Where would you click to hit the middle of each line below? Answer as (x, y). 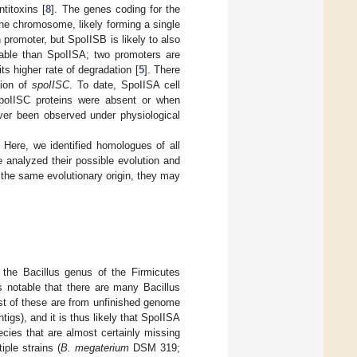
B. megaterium (95, 348)
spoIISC (51, 84)
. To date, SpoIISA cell (125, 84)
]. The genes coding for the (116, 9)
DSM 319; (155, 348)
